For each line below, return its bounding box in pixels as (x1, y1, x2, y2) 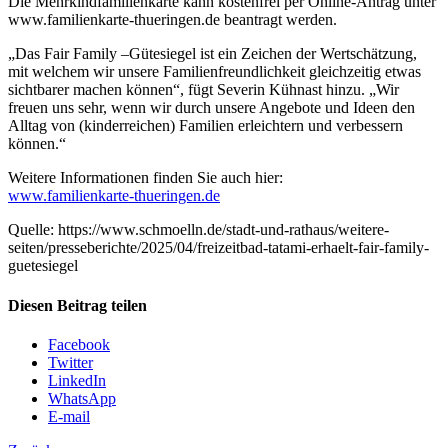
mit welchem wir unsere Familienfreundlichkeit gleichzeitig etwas (8, 63, 421, 81)
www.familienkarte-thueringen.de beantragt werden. (8, 11, 337, 29)
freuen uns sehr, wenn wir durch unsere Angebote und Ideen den (8, 99, 415, 117)
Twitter (48, 353, 93, 371)
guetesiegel (8, 257, 78, 275)
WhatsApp (48, 389, 116, 407)
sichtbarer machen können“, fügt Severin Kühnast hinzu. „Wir (8, 81, 399, 99)
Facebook (48, 335, 110, 353)
